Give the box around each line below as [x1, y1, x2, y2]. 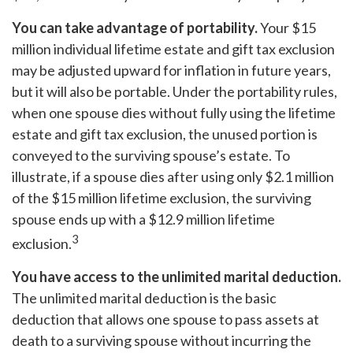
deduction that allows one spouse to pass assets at [12, 310, 319, 328]
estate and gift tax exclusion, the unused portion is [12, 124, 318, 143]
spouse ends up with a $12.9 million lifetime [12, 210, 275, 228]
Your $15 [258, 18, 316, 36]
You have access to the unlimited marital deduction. [12, 267, 341, 285]
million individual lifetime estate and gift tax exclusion [12, 39, 335, 58]
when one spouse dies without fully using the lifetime [12, 103, 336, 121]
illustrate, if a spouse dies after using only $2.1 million [12, 167, 334, 185]
